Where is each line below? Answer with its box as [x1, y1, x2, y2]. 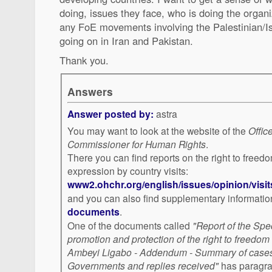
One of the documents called [67, 219, 192, 233]
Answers [67, 84, 113, 100]
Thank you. [59, 53, 109, 68]
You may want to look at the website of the [67, 124, 248, 138]
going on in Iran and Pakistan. [59, 33, 193, 48]
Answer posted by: [67, 107, 154, 121]
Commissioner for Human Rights [67, 137, 206, 151]
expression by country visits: [67, 164, 188, 178]
